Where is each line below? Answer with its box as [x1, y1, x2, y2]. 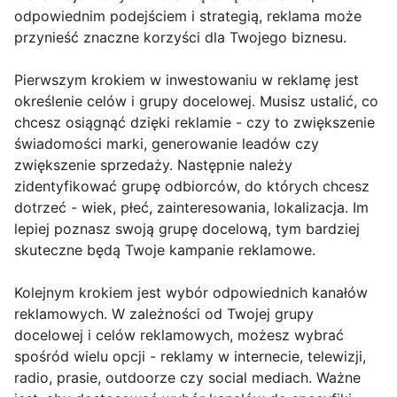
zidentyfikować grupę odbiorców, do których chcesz [14, 177, 370, 196]
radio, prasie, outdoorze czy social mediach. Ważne [14, 369, 361, 387]
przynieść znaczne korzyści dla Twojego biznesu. [14, 28, 346, 47]
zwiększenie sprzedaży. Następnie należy [14, 156, 292, 175]
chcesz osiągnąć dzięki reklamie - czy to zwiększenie [14, 113, 375, 132]
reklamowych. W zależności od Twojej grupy [14, 305, 314, 323]
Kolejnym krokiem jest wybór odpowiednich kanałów [14, 284, 368, 302]
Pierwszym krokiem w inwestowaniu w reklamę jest [14, 71, 359, 90]
